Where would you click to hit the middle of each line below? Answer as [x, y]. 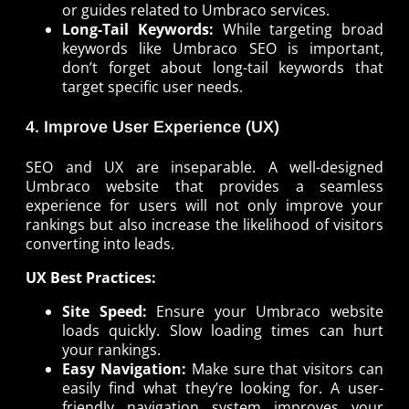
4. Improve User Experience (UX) [152, 126]
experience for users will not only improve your [204, 205]
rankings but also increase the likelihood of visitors [204, 224]
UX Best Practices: [91, 277]
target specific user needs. [152, 86]
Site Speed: [105, 311]
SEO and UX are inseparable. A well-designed [204, 167]
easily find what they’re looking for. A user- [223, 388]
